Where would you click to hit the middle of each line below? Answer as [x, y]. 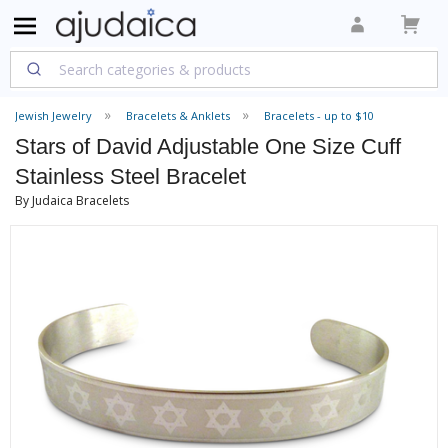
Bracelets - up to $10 [319, 115]
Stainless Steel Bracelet [130, 176]
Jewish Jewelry [53, 115]
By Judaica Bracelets [72, 200]
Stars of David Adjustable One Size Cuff [208, 146]
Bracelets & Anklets [178, 115]
